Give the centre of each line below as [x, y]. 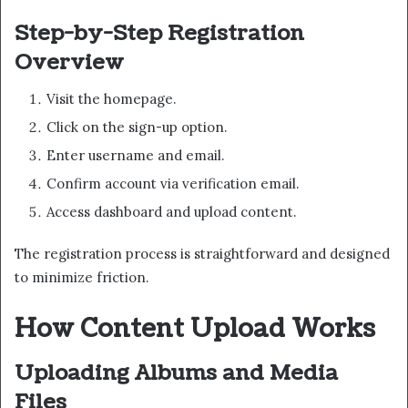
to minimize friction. [82, 278]
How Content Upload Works [195, 329]
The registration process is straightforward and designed [202, 254]
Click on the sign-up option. [137, 127]
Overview [69, 62]
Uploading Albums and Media [176, 372]
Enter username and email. [136, 156]
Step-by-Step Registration [159, 33]
